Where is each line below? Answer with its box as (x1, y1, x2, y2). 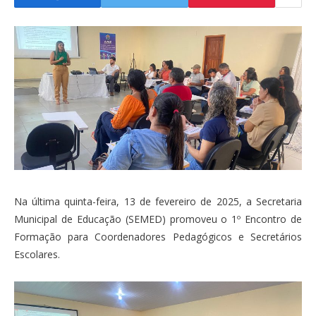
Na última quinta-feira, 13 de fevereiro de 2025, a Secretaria (14, 195, 302, 208)
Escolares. (14, 248, 60, 261)
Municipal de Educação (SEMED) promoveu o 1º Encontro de (14, 212, 302, 226)
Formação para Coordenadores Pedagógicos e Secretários (14, 230, 302, 243)
